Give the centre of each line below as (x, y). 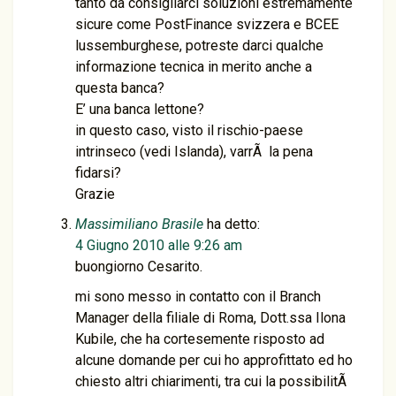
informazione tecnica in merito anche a (194, 67)
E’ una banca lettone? (140, 109)
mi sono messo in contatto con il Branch (198, 297)
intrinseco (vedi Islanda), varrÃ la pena (194, 152)
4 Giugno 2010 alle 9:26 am (159, 245)
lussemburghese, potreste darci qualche (199, 46)
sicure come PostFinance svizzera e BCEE (207, 24)
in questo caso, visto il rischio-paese (189, 130)
